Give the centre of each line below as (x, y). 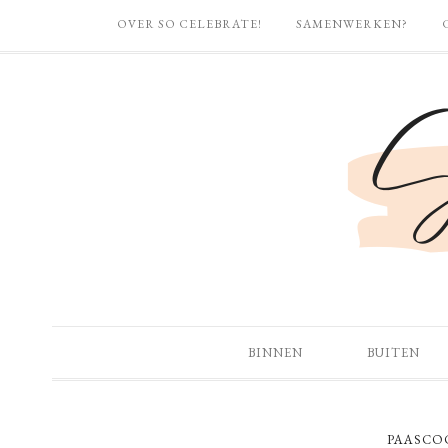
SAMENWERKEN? (352, 24)
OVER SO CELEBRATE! (189, 24)
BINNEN (275, 352)
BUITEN (393, 352)
